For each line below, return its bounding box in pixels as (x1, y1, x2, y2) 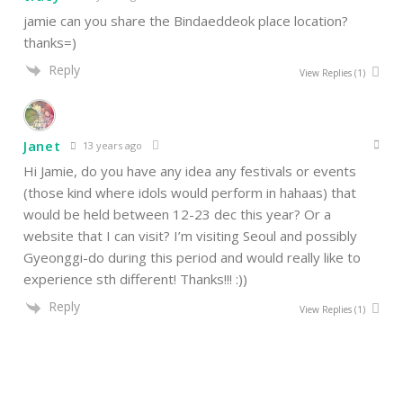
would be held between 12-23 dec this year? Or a (23, 205, 331, 224)
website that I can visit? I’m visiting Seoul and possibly (23, 227, 357, 246)
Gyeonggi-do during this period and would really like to (23, 248, 361, 267)
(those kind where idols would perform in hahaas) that (23, 184, 356, 202)
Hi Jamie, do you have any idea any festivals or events (23, 162, 356, 181)
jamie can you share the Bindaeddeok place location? (23, 12, 348, 31)
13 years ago (79, 138, 142, 152)
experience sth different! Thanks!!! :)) (23, 270, 247, 289)
